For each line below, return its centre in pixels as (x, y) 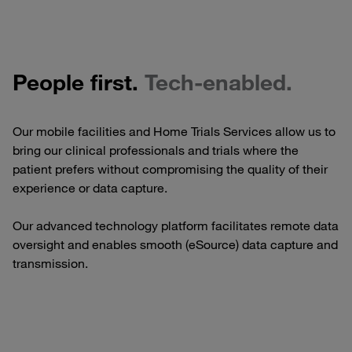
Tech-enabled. (222, 82)
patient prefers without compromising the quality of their (170, 169)
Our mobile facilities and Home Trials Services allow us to (174, 132)
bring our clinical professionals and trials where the (156, 150)
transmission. (53, 264)
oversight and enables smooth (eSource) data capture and (175, 245)
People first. (79, 82)
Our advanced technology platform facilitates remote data (176, 226)
